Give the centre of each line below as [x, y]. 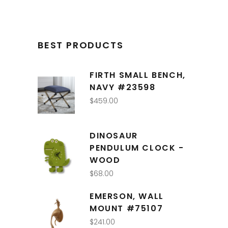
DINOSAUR [114, 135]
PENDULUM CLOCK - [137, 148]
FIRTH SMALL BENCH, [138, 75]
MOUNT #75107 [126, 208]
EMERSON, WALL [127, 196]
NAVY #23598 [123, 87]
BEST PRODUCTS [81, 45]
